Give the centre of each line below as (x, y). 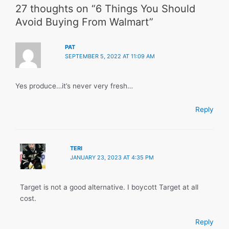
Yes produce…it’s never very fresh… (74, 86)
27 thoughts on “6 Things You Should (105, 8)
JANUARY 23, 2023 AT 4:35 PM (112, 157)
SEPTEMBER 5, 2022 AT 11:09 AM (110, 56)
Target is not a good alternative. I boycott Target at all (109, 187)
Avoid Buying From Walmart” (84, 22)
